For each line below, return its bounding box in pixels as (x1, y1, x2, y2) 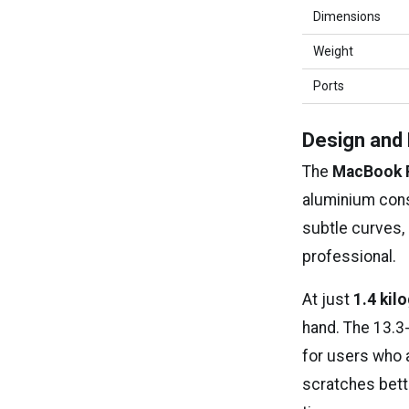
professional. (302, 247, 397, 266)
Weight (313, 44, 354, 58)
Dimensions (313, 9, 382, 24)
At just (302, 290, 354, 309)
